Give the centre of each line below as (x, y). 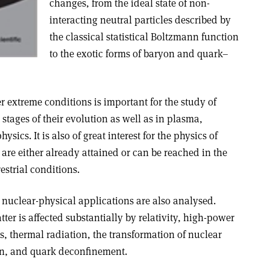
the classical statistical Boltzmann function (144, 37)
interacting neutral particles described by (140, 20)
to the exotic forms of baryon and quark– (139, 54)
